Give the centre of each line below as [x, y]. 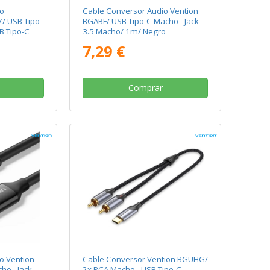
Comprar [145, 87]
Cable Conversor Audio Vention [141, 11]
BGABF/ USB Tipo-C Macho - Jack [141, 21]
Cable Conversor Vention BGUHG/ [146, 259]
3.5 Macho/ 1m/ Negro [124, 31]
